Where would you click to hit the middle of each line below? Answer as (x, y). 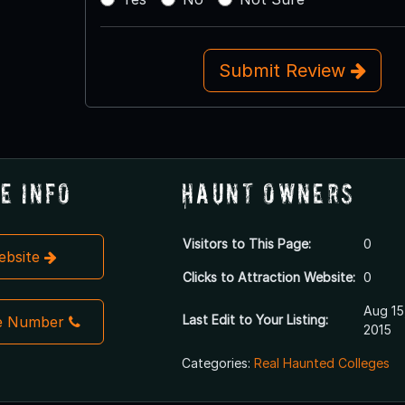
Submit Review (284, 70)
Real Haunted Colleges (321, 363)
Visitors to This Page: (246, 243)
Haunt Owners (268, 193)
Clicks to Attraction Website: (268, 277)
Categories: (217, 363)
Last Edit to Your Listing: (255, 319)
